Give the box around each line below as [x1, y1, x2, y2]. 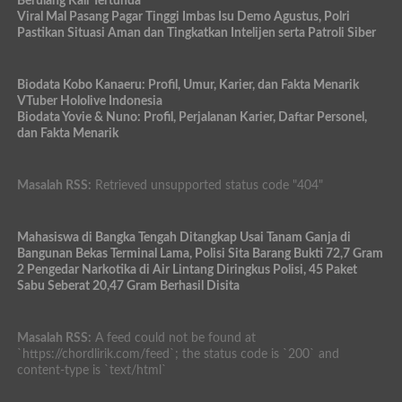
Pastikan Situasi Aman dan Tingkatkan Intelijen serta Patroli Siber [16, 26, 376, 40]
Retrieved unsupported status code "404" [91, 179, 323, 193]
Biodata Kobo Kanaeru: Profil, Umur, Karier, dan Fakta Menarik [16, 78, 359, 92]
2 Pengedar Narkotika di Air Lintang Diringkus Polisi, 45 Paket [16, 263, 357, 277]
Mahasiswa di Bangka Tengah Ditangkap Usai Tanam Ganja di [16, 231, 351, 245]
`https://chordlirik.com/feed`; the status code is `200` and [16, 347, 339, 362]
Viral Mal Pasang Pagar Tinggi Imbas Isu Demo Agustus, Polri [16, 10, 350, 24]
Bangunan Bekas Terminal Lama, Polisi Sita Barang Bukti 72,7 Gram [16, 247, 383, 261]
